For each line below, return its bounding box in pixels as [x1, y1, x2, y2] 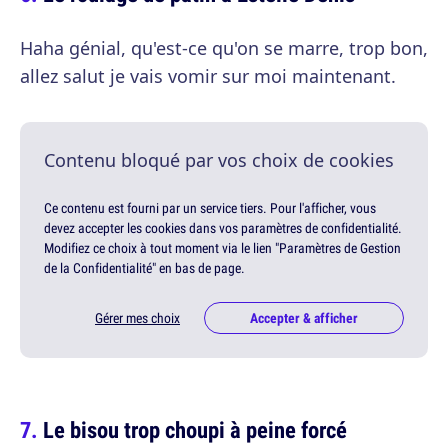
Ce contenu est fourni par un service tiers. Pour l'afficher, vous [44, 199, 376, 218]
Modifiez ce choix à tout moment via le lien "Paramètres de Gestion [44, 239, 401, 258]
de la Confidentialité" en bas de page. [44, 259, 245, 278]
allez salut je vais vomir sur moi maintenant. [20, 64, 396, 89]
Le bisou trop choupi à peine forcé [43, 414, 347, 446]
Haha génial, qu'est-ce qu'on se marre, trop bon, [20, 36, 428, 61]
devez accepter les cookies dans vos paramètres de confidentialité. [44, 219, 402, 238]
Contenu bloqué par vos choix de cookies [44, 148, 394, 173]
